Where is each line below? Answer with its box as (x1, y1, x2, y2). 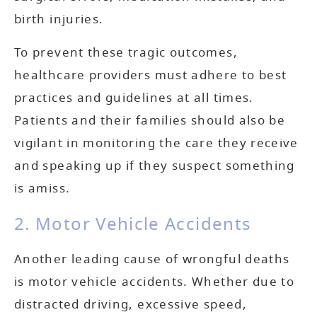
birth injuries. (14, 11, 104, 29)
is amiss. (14, 179, 71, 197)
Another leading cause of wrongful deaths (14, 250, 290, 268)
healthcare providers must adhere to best (14, 66, 287, 84)
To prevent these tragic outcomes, (14, 43, 238, 62)
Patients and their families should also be (14, 111, 286, 129)
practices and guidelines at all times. (14, 88, 254, 107)
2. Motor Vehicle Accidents (14, 211, 251, 237)
